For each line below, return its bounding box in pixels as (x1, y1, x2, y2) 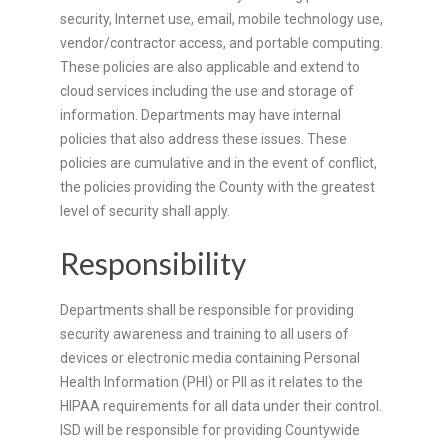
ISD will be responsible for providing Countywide (60, 421, 360, 438)
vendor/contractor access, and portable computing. (60, 34, 383, 51)
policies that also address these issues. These (60, 130, 347, 147)
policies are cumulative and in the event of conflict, (60, 154, 377, 171)
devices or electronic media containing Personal (60, 349, 360, 366)
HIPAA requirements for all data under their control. (60, 397, 382, 414)
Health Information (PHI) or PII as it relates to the (60, 373, 363, 390)
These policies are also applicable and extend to (60, 58, 360, 75)
